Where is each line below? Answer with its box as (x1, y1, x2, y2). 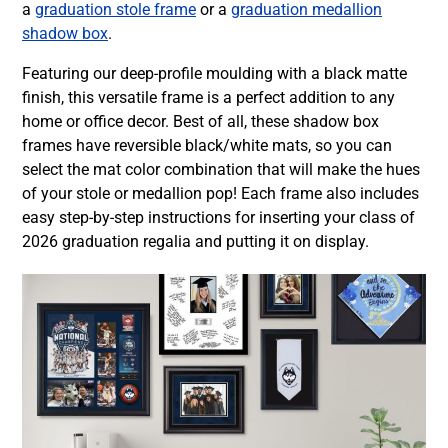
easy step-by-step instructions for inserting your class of (22, 208, 415, 227)
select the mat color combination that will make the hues (22, 160, 420, 179)
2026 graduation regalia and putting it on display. (22, 232, 369, 251)
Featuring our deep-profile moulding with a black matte (22, 64, 407, 83)
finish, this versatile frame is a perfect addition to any (22, 88, 395, 107)
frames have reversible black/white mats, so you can (22, 136, 392, 155)
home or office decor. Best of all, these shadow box (22, 112, 379, 131)
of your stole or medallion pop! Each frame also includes (22, 184, 419, 203)
